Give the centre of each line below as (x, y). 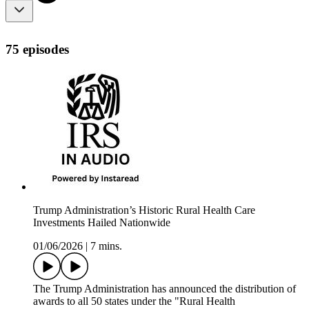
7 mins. (106, 246)
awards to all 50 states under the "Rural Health (134, 301)
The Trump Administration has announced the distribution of (165, 289)
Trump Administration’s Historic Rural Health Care (144, 210)
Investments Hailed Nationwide (102, 223)
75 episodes (37, 49)
